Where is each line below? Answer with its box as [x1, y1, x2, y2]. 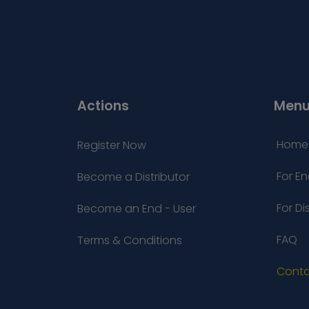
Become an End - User [77, 201, 196, 217]
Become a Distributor [77, 169, 190, 186]
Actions [77, 97, 129, 116]
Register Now [77, 137, 146, 154]
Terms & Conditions [77, 232, 182, 249]
